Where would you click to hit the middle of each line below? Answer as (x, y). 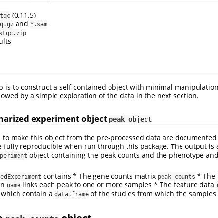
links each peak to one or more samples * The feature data (118, 184)
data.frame (72, 194)
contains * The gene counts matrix (100, 176)
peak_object (130, 119)
